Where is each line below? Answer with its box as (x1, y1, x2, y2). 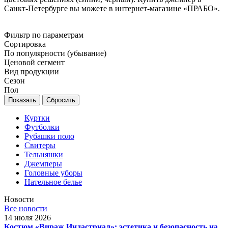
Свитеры (24, 140, 55, 150)
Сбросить (46, 96, 75, 104)
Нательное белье (24, 177, 82, 186)
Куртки (24, 113, 50, 122)
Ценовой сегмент (4, 58, 65, 67)
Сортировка (4, 39, 46, 48)
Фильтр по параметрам (4, 30, 83, 39)
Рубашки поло (24, 131, 74, 140)
